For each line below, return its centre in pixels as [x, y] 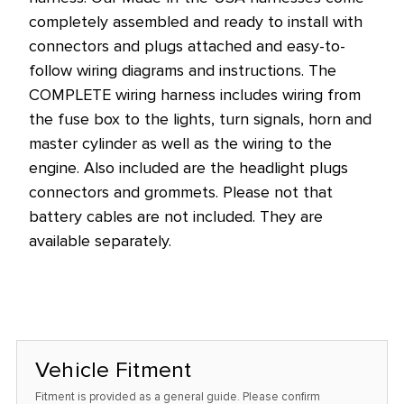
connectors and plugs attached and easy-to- [187, 46]
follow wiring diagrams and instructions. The [182, 70]
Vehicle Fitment [113, 369]
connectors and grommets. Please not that [180, 192]
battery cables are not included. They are [175, 216]
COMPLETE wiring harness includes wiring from [194, 94]
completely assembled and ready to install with [195, 21]
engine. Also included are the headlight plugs [188, 167]
